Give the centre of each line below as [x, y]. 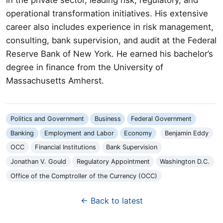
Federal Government [162, 119]
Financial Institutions [65, 147]
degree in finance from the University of [85, 67]
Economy [138, 133]
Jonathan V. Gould [38, 162]
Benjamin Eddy [187, 133]
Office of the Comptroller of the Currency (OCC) [84, 176]
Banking [22, 133]
